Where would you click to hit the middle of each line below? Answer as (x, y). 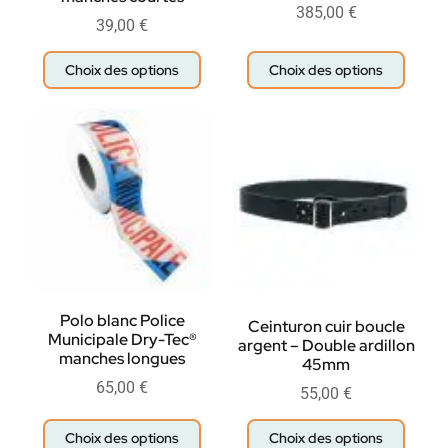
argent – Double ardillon (326, 345)
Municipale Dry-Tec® (122, 339)
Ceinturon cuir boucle (326, 326)
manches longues (122, 358)
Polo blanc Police (122, 320)
